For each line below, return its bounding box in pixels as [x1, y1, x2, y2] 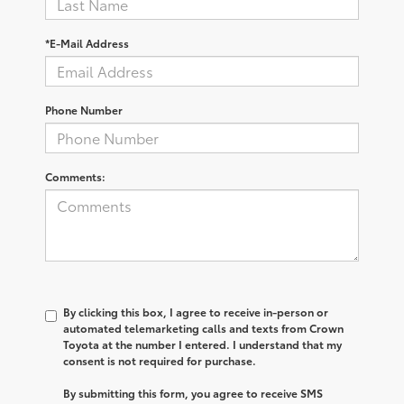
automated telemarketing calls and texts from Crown [63, 319, 344, 335]
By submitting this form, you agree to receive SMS [63, 384, 323, 400]
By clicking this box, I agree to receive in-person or [63, 303, 328, 319]
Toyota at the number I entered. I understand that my [63, 335, 342, 352]
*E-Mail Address [45, 34, 129, 50]
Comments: [45, 168, 106, 184]
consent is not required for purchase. [63, 352, 256, 368]
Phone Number [45, 101, 123, 117]
